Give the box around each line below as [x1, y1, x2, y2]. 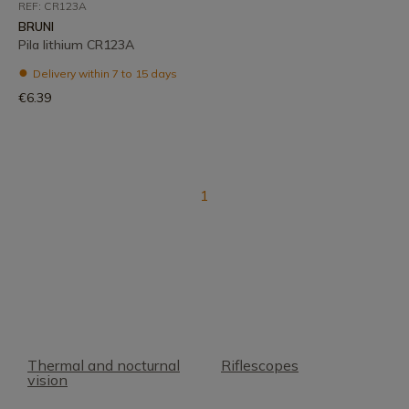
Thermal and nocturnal [27, 356, 180, 374]
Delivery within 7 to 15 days [30, 67, 177, 80]
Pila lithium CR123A [18, 37, 134, 53]
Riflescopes [221, 356, 299, 374]
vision [27, 371, 68, 389]
